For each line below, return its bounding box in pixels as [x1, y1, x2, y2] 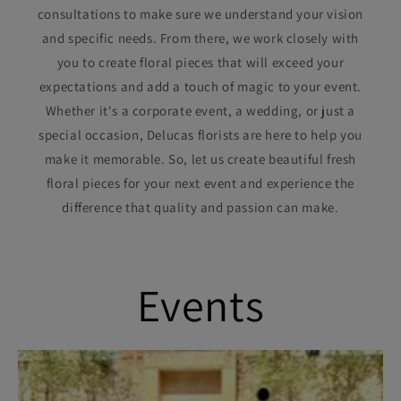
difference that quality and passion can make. [62, 199, 339, 216]
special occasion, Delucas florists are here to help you [38, 126, 363, 143]
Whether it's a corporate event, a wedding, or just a [45, 102, 356, 119]
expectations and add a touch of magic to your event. [38, 78, 363, 95]
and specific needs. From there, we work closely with [41, 30, 360, 47]
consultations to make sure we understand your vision [37, 5, 364, 22]
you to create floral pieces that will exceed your [56, 54, 345, 71]
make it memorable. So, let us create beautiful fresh [44, 150, 357, 167]
